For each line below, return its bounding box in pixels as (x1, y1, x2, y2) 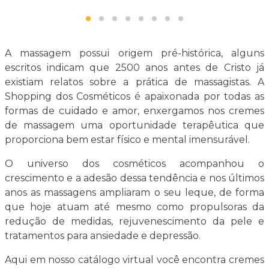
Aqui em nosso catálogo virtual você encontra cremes (5, 254, 264, 265)
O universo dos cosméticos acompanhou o (5, 158, 264, 169)
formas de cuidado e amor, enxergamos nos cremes (5, 105, 264, 116)
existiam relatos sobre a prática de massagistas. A (5, 76, 264, 88)
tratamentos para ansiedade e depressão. (5, 230, 201, 241)
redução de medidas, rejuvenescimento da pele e (5, 216, 264, 227)
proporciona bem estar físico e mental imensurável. (5, 134, 250, 145)
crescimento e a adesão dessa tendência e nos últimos (5, 172, 264, 184)
